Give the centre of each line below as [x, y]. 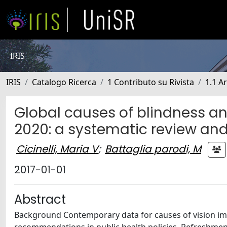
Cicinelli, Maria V [57, 149]
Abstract [40, 199]
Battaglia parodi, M [153, 149]
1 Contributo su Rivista [151, 82]
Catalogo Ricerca [64, 82]
